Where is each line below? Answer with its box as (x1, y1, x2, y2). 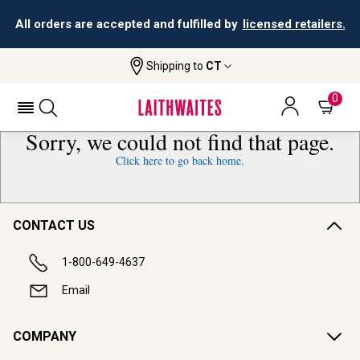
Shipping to (145, 59, 206, 72)
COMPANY (13, 329, 76, 344)
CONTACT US (13, 218, 95, 233)
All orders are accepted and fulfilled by (14, 17, 238, 31)
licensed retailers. (242, 17, 346, 31)
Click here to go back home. (116, 153, 244, 168)
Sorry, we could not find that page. (26, 126, 334, 157)
